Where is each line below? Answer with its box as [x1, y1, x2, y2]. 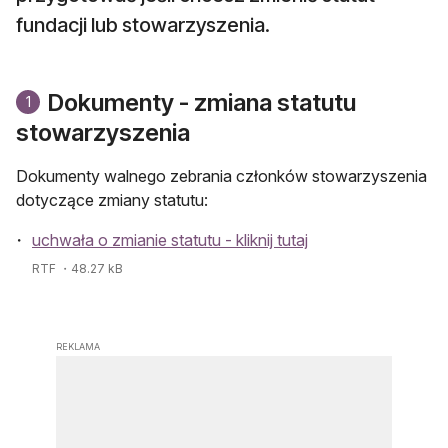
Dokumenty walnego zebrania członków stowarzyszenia [16, 165, 427, 186]
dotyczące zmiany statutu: [16, 189, 208, 210]
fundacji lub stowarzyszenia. [16, 12, 270, 37]
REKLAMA [56, 340, 100, 352]
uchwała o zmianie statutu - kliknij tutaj [32, 229, 308, 250]
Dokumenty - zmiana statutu [48, 87, 356, 117]
